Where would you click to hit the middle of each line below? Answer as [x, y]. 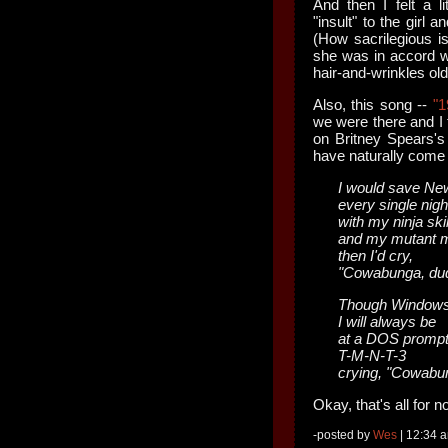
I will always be [387, 321]
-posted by [343, 435]
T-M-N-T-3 [372, 355]
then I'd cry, [375, 255]
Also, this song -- [373, 104]
